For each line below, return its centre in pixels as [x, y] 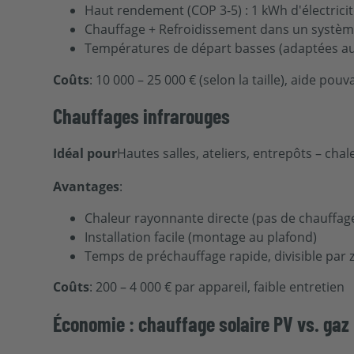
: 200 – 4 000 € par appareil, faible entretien [217, 287]
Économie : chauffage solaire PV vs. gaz [201, 323]
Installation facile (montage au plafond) [201, 237]
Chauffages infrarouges [142, 116]
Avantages [87, 186]
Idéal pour [85, 154]
